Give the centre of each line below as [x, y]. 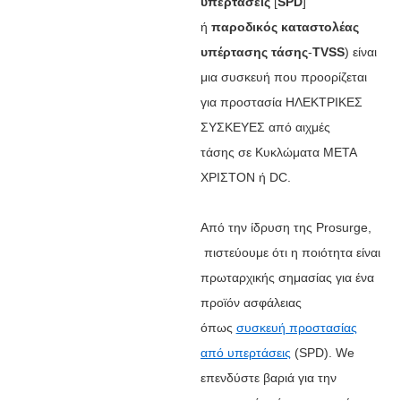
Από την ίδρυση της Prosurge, [286, 227]
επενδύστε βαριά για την [268, 377]
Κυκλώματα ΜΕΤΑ [305, 152]
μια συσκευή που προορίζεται [283, 77]
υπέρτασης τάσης [254, 51]
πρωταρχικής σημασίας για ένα [287, 277]
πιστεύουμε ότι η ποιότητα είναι [290, 252]
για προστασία [243, 102]
